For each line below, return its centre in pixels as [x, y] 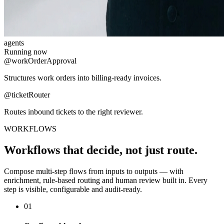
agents [14, 42]
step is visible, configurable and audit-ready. [73, 189]
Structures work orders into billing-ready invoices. [83, 77]
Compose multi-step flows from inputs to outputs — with [94, 171]
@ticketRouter [27, 94]
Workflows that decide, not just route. [101, 150]
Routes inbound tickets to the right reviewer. [73, 111]
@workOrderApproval [40, 60]
